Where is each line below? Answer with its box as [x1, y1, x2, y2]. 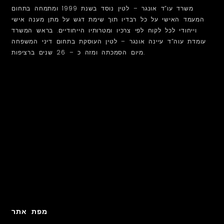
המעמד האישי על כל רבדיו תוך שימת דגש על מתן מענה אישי [11, 15, 204, 24]
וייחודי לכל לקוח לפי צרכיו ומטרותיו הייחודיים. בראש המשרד [11, 26, 197, 35]
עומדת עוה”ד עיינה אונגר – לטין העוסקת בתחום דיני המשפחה [11, 37, 206, 46]
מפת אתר [11, 207, 47, 215]
